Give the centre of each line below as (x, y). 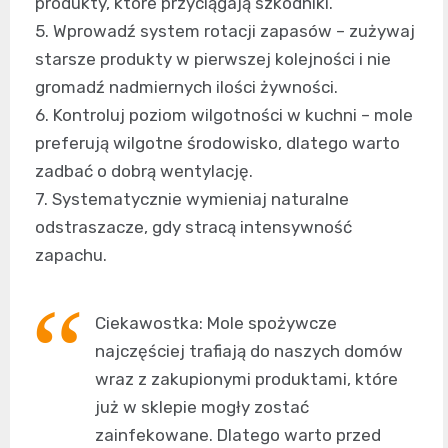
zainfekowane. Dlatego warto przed (238, 435)
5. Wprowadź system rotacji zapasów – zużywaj (225, 31)
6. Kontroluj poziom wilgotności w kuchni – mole (224, 115)
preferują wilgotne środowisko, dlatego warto (217, 143)
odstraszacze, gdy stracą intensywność (193, 227)
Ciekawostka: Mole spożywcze (216, 323)
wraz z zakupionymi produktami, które (246, 379)
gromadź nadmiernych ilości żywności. (186, 87)
